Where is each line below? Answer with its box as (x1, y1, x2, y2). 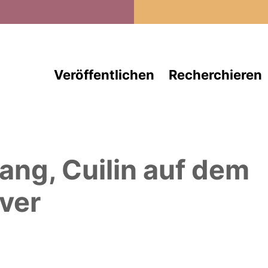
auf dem (137, 153, 250, 186)
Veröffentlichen (53, 67, 154, 83)
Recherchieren (168, 67, 262, 83)
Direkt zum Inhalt (133, 1, 220, 14)
